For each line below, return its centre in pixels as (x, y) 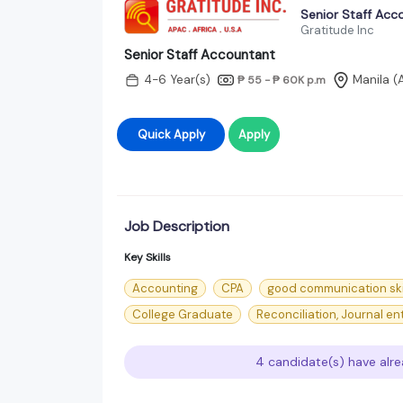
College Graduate (183, 314)
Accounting (165, 288)
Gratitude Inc (337, 30)
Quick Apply (189, 134)
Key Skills (148, 257)
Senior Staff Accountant (200, 54)
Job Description (177, 226)
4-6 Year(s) (177, 80)
